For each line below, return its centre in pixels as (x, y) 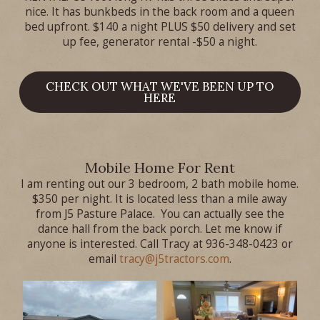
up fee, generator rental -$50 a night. (160, 42)
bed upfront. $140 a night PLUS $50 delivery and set (160, 27)
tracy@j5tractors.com (174, 259)
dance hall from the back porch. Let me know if (160, 229)
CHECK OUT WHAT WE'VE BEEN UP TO (160, 87)
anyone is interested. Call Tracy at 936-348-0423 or (160, 244)
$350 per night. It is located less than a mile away (160, 199)
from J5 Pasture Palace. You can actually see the (160, 214)
